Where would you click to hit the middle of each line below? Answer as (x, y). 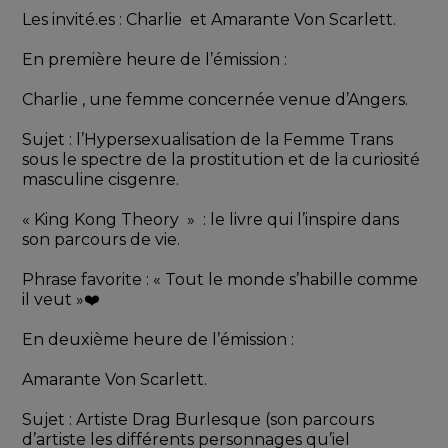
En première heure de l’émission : (155, 60)
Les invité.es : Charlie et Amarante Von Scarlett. (209, 20)
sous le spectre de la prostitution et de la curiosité (221, 160)
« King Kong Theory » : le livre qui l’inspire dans (211, 220)
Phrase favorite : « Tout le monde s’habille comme (220, 280)
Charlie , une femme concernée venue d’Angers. (215, 100)
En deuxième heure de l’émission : (158, 340)
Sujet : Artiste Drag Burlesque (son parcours (198, 420)
